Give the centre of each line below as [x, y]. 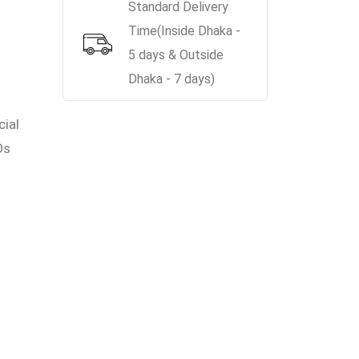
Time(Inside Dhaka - [184, 31]
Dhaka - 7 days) [171, 79]
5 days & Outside [175, 55]
